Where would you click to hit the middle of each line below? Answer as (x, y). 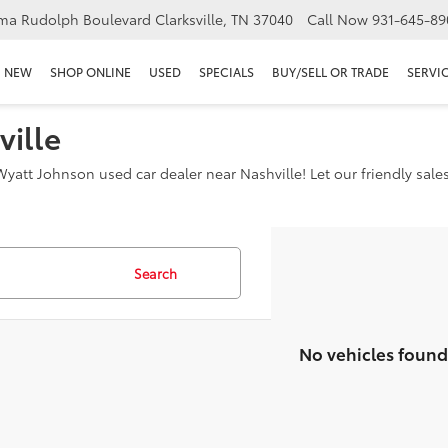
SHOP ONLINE (90, 71)
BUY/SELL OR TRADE (330, 71)
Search (155, 273)
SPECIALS (226, 71)
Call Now (337, 19)
